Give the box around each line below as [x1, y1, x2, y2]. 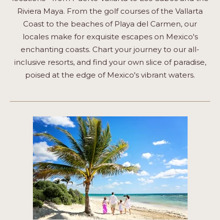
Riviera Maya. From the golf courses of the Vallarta [17, 6, 203, 16]
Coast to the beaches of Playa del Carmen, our [23, 19, 197, 28]
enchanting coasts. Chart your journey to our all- [21, 44, 199, 54]
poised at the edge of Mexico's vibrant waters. [25, 70, 195, 80]
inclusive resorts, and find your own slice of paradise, [14, 57, 206, 67]
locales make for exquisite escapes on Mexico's [22, 31, 198, 41]
